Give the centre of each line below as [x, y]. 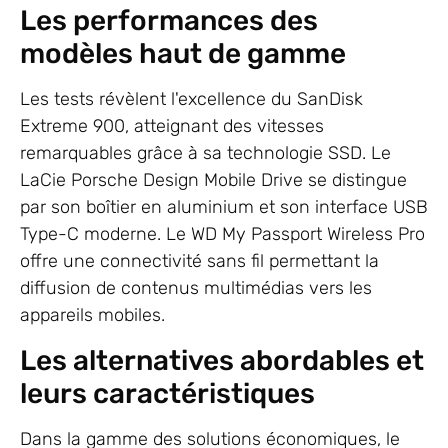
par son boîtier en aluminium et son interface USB [224, 207]
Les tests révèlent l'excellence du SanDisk [191, 99]
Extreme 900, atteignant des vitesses [172, 126]
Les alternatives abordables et [222, 360]
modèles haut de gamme [183, 54]
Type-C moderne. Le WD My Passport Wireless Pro [222, 234]
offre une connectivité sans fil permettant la [199, 261]
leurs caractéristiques [167, 393]
